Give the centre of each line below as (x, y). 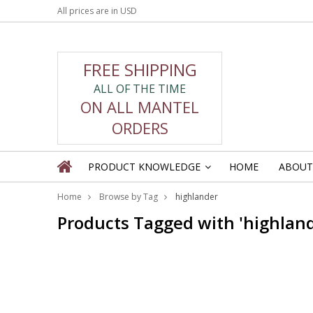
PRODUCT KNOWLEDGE (144, 167)
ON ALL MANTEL (140, 107)
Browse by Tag (129, 197)
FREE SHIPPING (140, 69)
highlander (197, 197)
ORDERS (140, 128)
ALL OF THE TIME (140, 88)
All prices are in (89, 11)
